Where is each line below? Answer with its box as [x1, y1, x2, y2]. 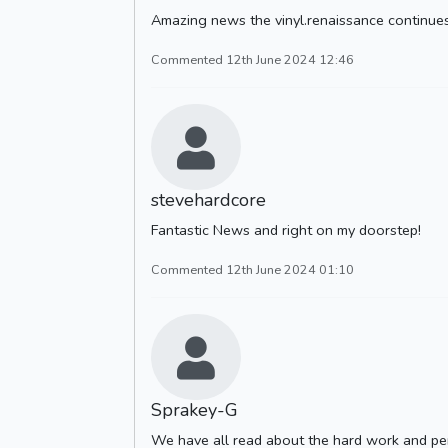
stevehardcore [151, 188, 266, 213]
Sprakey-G [151, 398, 238, 423]
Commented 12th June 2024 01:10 [151, 261, 354, 279]
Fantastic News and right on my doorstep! [151, 220, 421, 241]
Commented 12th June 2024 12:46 [151, 50, 354, 68]
